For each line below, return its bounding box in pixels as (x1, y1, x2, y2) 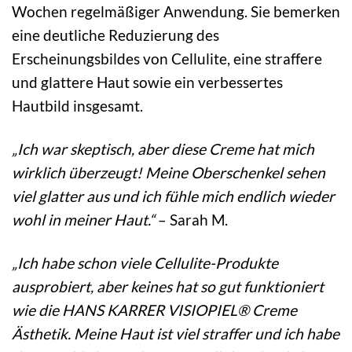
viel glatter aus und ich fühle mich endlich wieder (12, 186, 335, 205)
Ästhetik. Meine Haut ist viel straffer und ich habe (12, 324, 339, 343)
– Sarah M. (155, 210, 228, 229)
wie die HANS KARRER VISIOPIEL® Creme (12, 300, 297, 319)
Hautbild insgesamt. (12, 96, 143, 115)
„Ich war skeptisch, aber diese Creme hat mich (12, 139, 314, 158)
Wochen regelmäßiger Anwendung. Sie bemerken (12, 2, 340, 20)
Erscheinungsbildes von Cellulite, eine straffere (12, 49, 322, 68)
